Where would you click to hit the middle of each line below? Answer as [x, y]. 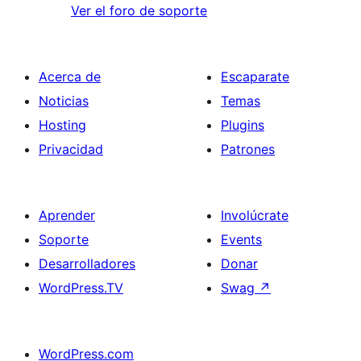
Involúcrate [255, 216]
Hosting [62, 125]
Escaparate [255, 77]
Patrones [248, 149]
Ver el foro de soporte [139, 11]
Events [241, 240]
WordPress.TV [81, 288]
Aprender [67, 216]
